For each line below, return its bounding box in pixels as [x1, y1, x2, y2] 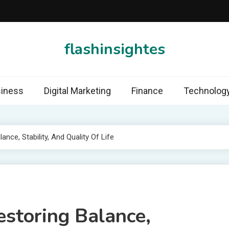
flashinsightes [64, 38, 165, 60]
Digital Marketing [43, 85, 111, 96]
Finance [131, 85, 163, 96]
